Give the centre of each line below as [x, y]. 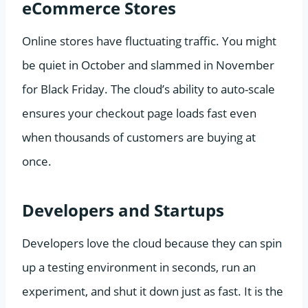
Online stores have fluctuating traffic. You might [149, 41]
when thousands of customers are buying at [139, 137]
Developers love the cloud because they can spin [152, 243]
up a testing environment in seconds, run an [139, 267]
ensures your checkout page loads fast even [139, 113]
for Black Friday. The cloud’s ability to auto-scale [148, 89]
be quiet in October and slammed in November [148, 65]
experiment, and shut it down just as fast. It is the [153, 291]
